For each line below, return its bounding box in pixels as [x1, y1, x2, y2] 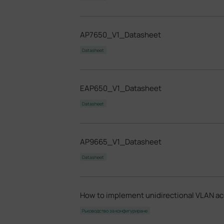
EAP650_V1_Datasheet [79, 83, 161, 93]
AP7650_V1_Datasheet [79, 29, 161, 40]
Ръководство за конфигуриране [82, 207, 148, 213]
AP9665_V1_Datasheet [79, 136, 161, 147]
